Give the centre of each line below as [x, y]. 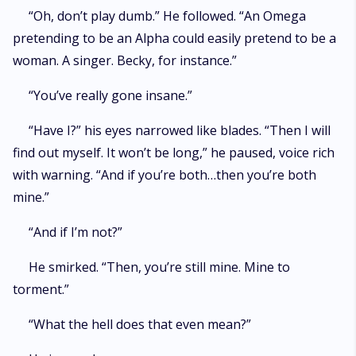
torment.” [41, 289]
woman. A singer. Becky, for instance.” [125, 60]
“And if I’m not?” [75, 232]
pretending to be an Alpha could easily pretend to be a [174, 38]
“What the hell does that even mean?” [140, 324]
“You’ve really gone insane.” [110, 95]
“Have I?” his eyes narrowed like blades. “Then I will [180, 130]
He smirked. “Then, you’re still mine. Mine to [159, 267]
